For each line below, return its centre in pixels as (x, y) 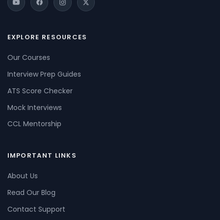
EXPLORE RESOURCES (47, 37)
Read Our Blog (31, 192)
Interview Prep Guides (44, 74)
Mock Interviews (34, 107)
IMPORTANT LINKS (42, 156)
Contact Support (36, 209)
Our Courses (28, 58)
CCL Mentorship (34, 124)
